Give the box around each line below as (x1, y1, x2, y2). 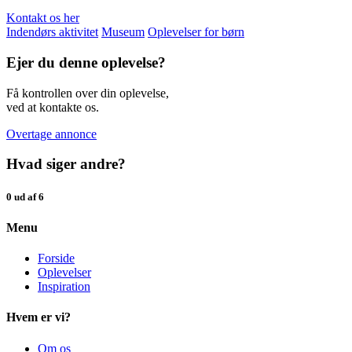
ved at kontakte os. (6, 100, 99, 114)
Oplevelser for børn (148, 25, 244, 39)
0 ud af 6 (6, 190, 44, 203)
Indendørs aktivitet (6, 25, 98, 39)
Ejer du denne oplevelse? (6, 53, 166, 71)
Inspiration (38, 280, 90, 294)
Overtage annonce (6, 126, 97, 141)
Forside (38, 251, 75, 266)
